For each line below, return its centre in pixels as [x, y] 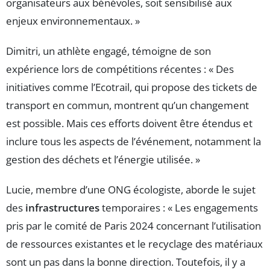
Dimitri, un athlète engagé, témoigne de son [108, 51]
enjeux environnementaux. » [73, 21]
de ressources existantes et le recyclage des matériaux [134, 244]
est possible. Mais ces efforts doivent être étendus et [129, 124]
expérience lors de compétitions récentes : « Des [120, 69]
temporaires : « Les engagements [179, 208]
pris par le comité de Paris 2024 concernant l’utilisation [133, 226]
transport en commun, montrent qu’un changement [127, 105]
